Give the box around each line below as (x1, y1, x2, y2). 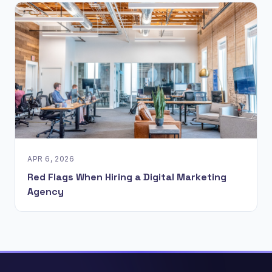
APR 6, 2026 (27, 154, 75, 164)
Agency (27, 185, 64, 199)
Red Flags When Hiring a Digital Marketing (27, 171, 226, 184)
